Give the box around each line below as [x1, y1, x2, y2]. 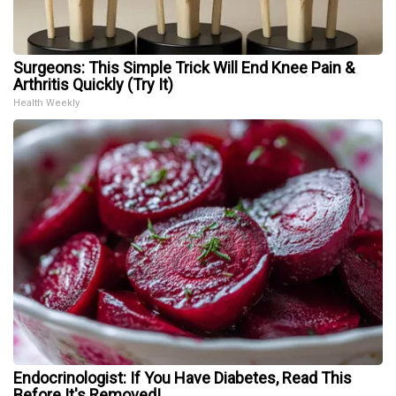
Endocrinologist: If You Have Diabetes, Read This [13, 369, 352, 388]
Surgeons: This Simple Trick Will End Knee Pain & [13, 58, 354, 78]
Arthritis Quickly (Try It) [13, 75, 173, 95]
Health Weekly [13, 97, 80, 110]
